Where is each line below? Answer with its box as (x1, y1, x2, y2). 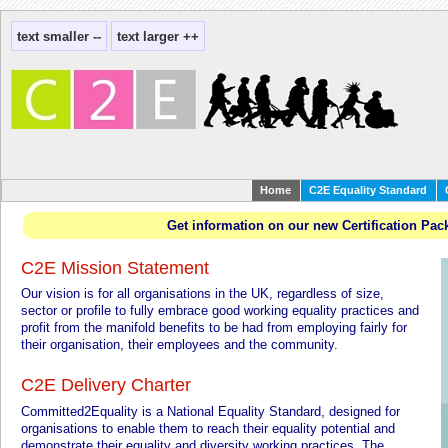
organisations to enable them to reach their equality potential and (21, 420, 395, 436)
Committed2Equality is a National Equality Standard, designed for (21, 403, 400, 419)
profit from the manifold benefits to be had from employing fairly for (21, 320, 407, 335)
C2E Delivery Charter (21, 375, 191, 396)
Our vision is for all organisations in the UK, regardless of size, (21, 286, 384, 301)
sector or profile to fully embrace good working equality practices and (21, 303, 419, 318)
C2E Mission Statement (21, 257, 209, 278)
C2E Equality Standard (309, 184, 428, 197)
